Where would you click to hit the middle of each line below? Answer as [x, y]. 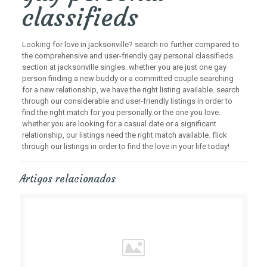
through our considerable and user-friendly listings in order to [127, 101]
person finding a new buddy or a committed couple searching [128, 78]
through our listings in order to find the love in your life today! [125, 146]
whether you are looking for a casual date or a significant [119, 124]
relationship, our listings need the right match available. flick [124, 135]
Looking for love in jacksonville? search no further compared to [131, 44]
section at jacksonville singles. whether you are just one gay [124, 67]
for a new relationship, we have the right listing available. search [131, 90]
